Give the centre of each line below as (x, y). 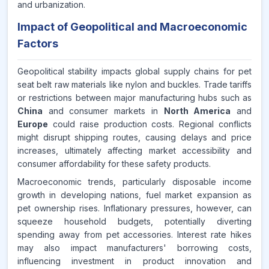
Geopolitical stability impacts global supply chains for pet (134, 71)
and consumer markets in (103, 111)
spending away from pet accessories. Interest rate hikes (134, 234)
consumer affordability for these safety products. (114, 164)
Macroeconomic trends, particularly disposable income (134, 182)
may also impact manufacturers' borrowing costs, (134, 248)
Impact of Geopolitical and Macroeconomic (132, 27)
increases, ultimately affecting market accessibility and (134, 150)
